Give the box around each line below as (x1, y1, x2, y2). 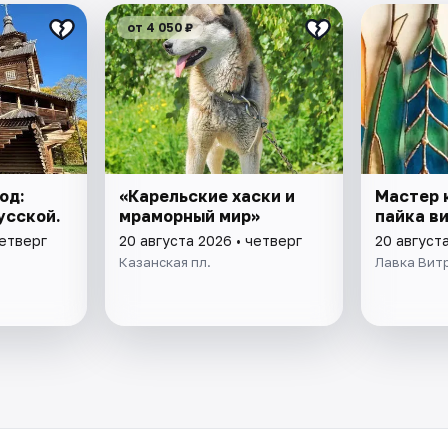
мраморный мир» (119, 205, 261, 226)
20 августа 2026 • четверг (119, 231, 303, 249)
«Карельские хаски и (119, 185, 296, 206)
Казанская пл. (119, 253, 212, 270)
